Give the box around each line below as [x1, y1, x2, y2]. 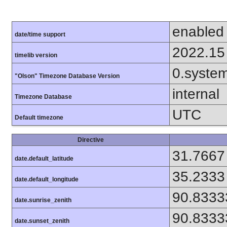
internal [172, 86, 219, 102]
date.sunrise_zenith [15, 196, 71, 204]
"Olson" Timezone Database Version [15, 72, 120, 80]
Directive [78, 136, 104, 143]
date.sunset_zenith [15, 217, 69, 224]
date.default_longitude [15, 175, 79, 183]
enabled [172, 23, 224, 40]
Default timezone [15, 113, 63, 121]
